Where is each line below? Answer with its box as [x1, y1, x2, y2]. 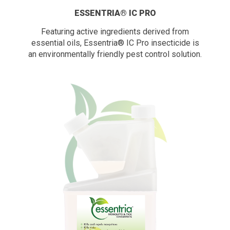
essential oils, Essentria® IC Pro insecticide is [31, 37, 199, 48]
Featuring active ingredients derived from [41, 26, 189, 36]
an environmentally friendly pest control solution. [28, 49, 202, 59]
